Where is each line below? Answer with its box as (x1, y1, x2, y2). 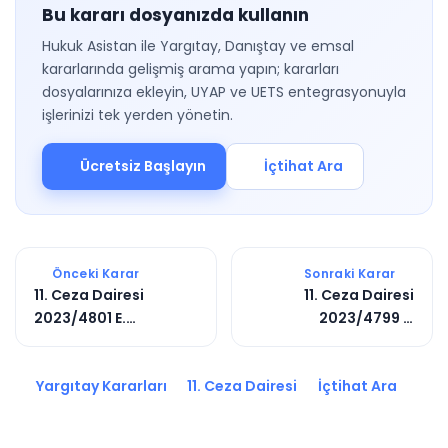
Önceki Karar (49, 265, 140, 282)
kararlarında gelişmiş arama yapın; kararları (42, 59, 339, 79)
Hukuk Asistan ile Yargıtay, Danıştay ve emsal (42, 36, 354, 56)
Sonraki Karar (303, 265, 399, 282)
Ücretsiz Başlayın (79, 156, 206, 176)
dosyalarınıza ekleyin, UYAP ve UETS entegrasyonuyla (42, 82, 406, 102)
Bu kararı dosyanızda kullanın (42, 3, 309, 27)
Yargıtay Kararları (32, 376, 167, 396)
